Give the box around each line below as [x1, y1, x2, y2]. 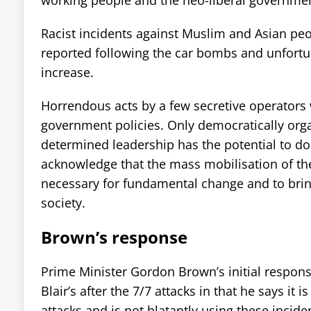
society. [40, 194, 85, 211]
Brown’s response [40, 225, 187, 249]
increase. [40, 63, 94, 81]
